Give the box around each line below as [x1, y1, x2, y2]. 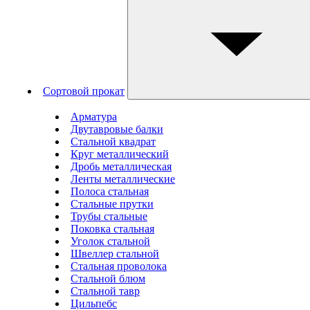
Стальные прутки [71, 198, 154, 210]
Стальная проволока [71, 260, 167, 272]
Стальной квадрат [71, 136, 156, 147]
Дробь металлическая [71, 161, 172, 172]
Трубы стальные [71, 210, 147, 222]
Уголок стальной [71, 235, 150, 247]
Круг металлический [71, 148, 169, 160]
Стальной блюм [71, 273, 145, 284]
